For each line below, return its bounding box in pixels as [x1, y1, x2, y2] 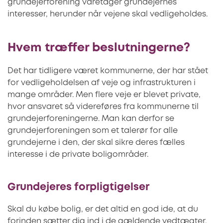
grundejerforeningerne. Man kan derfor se [7, 114, 174, 122]
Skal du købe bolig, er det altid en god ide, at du [7, 206, 198, 214]
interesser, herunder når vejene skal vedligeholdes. [7, 10, 208, 18]
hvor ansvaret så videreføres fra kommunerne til [7, 103, 199, 111]
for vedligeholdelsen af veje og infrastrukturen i [7, 79, 196, 87]
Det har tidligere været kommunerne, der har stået [7, 67, 208, 75]
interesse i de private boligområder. [7, 150, 152, 158]
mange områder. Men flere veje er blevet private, [7, 91, 201, 99]
